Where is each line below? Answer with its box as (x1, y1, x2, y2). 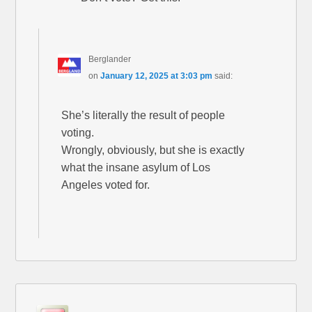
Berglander (88, 54, 131, 64)
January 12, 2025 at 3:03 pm (100, 70, 212, 81)
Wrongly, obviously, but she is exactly (61, 143, 245, 156)
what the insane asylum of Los (61, 161, 211, 173)
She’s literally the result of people (61, 109, 226, 121)
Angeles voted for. (61, 178, 150, 191)
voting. (61, 126, 95, 139)
